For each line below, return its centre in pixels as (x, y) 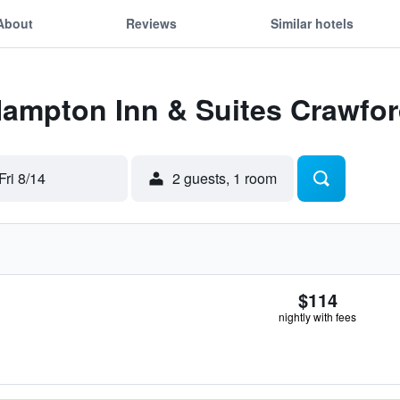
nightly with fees (317, 317)
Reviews (152, 23)
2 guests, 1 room (225, 178)
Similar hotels (312, 23)
